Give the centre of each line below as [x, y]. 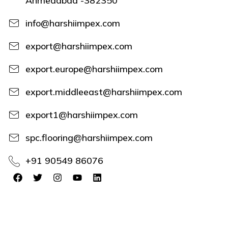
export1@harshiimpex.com [81, 115]
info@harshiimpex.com [73, 23]
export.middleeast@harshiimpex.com [104, 92]
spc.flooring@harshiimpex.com [89, 137]
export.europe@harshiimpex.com [94, 69]
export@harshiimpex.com [79, 46]
